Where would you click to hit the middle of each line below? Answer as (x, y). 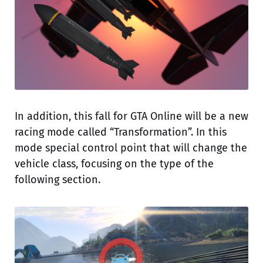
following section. (58, 179)
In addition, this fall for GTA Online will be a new (131, 116)
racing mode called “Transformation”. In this (121, 132)
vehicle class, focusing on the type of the (114, 163)
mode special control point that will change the (131, 148)
